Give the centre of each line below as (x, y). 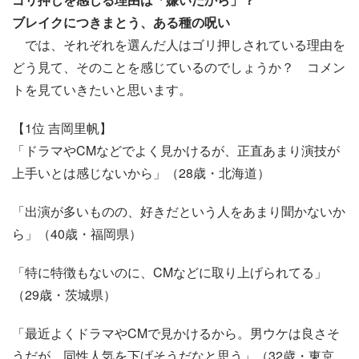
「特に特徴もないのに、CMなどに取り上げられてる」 (169, 272)
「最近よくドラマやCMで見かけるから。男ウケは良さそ (176, 333)
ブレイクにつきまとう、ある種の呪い (121, 22)
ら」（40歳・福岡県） (77, 233)
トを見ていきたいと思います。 (102, 89)
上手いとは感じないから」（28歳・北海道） (141, 172)
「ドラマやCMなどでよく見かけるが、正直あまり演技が (176, 150)
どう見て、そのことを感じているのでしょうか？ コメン (179, 67)
